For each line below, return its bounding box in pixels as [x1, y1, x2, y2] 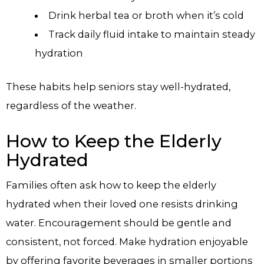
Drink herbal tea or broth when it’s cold [48, 9, 244, 22]
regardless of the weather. [6, 99, 136, 111]
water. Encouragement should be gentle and [6, 216, 232, 229]
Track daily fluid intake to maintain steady [48, 28, 255, 41]
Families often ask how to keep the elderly [6, 179, 216, 191]
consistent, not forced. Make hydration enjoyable [6, 235, 248, 247]
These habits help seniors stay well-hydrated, [6, 80, 230, 93]
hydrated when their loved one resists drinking [6, 197, 238, 210]
